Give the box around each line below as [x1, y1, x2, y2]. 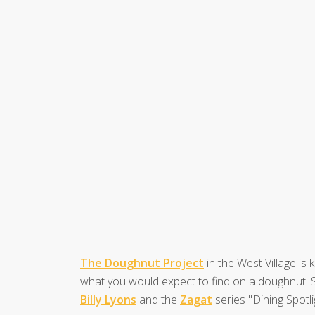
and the [136, 291, 180, 307]
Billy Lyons [80, 291, 136, 307]
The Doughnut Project [80, 255, 204, 271]
